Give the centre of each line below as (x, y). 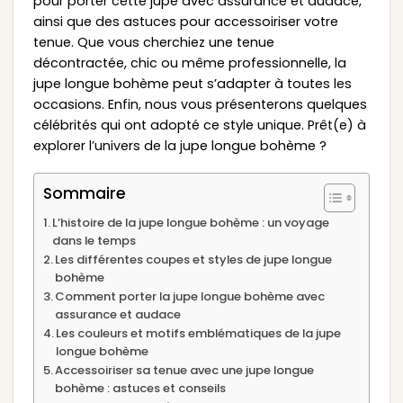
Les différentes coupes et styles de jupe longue (194, 260)
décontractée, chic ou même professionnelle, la (189, 63)
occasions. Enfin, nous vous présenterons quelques (200, 104)
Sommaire (84, 194)
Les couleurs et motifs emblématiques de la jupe (199, 334)
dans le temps (94, 241)
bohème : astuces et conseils (141, 389)
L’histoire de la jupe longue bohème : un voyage (191, 223)
